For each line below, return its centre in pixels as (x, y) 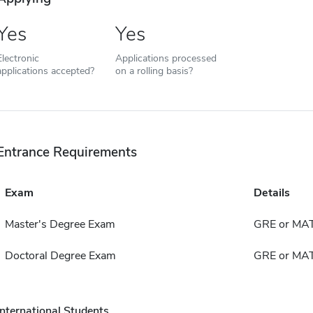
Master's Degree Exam (60, 225)
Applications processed (166, 58)
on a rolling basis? (154, 71)
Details (271, 193)
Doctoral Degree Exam (60, 256)
